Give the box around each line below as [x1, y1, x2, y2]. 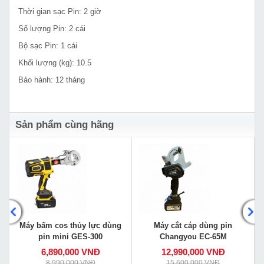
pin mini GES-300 [38, 232, 103, 241]
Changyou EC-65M [159, 232, 227, 241]
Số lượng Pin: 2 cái [18, 24, 85, 33]
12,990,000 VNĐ [161, 246, 225, 257]
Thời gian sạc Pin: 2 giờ [18, 6, 101, 16]
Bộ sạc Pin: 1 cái [18, 41, 77, 50]
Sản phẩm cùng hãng [15, 118, 114, 130]
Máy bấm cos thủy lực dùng [19, 220, 121, 230]
